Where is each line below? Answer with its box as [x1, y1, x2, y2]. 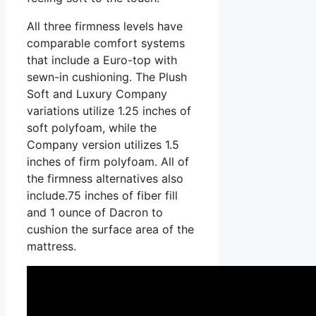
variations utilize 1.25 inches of [27, 103, 191, 118]
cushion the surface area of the [27, 221, 194, 236]
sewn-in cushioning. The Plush [27, 69, 187, 84]
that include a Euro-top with [27, 52, 177, 67]
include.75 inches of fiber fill [27, 188, 178, 202]
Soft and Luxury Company [27, 86, 167, 101]
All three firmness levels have [27, 18, 183, 33]
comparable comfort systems [27, 35, 185, 50]
